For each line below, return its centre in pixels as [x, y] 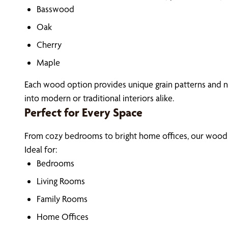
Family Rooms [62, 199]
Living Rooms [61, 181]
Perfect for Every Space [83, 112]
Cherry [49, 45]
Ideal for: [41, 149]
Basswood [55, 9]
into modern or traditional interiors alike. [99, 98]
